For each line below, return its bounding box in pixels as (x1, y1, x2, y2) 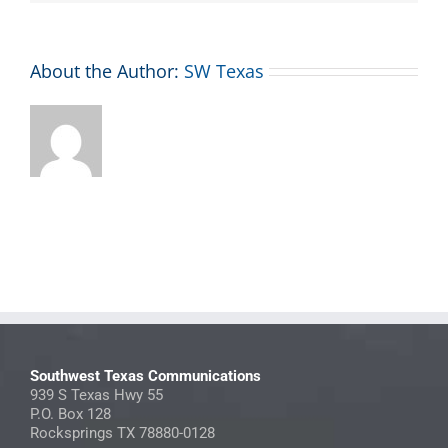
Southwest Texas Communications (30, 366, 261, 385)
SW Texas (184, 58, 264, 83)
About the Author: (30, 58, 184, 83)
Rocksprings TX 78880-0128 (30, 423, 215, 442)
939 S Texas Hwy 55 (30, 385, 163, 404)
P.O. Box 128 (30, 404, 111, 423)
